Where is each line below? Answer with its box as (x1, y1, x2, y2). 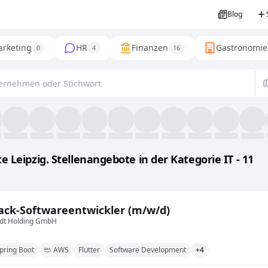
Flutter (78, 245, 100, 255)
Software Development (109, 245, 186, 255)
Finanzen (132, 42, 168, 53)
